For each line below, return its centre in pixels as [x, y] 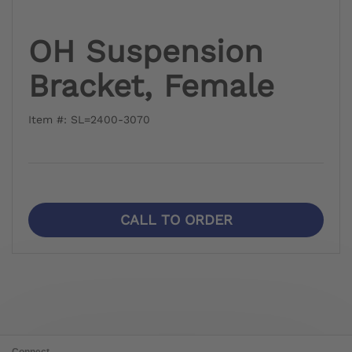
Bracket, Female [151, 86]
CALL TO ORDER [176, 219]
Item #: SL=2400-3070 [89, 119]
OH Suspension [146, 51]
